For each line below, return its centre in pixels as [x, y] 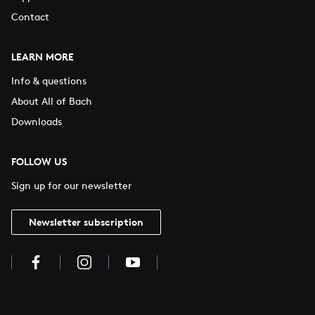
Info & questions [49, 80]
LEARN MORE [43, 56]
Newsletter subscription [86, 221]
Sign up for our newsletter [71, 185]
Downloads [37, 121]
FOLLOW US [39, 161]
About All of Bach [52, 101]
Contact [30, 16]
